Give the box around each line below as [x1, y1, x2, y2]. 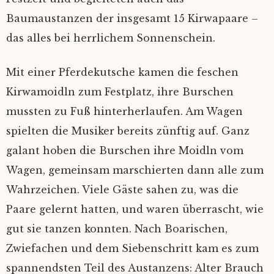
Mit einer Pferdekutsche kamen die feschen [6, 66, 239, 78]
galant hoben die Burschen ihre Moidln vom [6, 144, 243, 157]
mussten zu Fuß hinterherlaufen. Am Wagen [6, 105, 243, 117]
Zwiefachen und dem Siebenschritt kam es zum [6, 242, 259, 254]
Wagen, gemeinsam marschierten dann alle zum [6, 164, 264, 176]
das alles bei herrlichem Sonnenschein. [6, 32, 215, 44]
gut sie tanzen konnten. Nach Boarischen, [6, 223, 228, 235]
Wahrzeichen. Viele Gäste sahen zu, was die [6, 183, 239, 196]
